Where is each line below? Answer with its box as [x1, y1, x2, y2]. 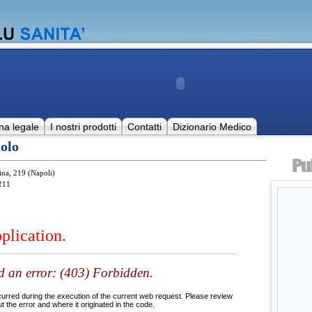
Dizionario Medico [172, 121, 251, 132]
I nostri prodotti [49, 121, 116, 132]
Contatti [127, 121, 162, 132]
